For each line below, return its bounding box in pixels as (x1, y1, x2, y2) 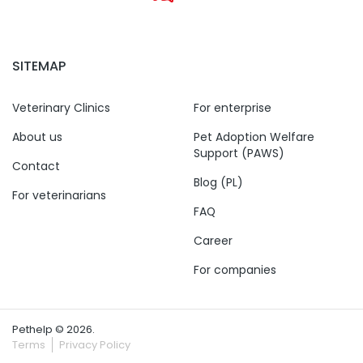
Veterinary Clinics (12, 100, 110, 117)
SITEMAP (12, 57, 66, 76)
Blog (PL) (194, 174, 243, 191)
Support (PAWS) (194, 145, 284, 162)
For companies (194, 262, 276, 279)
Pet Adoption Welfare (194, 129, 314, 146)
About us (12, 129, 62, 146)
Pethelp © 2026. (12, 322, 95, 338)
